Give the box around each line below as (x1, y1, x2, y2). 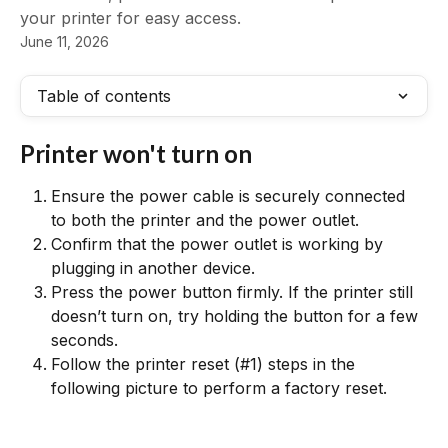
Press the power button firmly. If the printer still (51, 282, 418, 302)
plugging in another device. (51, 258, 255, 278)
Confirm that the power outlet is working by (51, 234, 388, 254)
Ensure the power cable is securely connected (51, 186, 410, 206)
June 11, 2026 (20, 33, 109, 50)
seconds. (51, 330, 118, 350)
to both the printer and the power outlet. (51, 210, 359, 230)
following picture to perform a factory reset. (51, 378, 387, 398)
